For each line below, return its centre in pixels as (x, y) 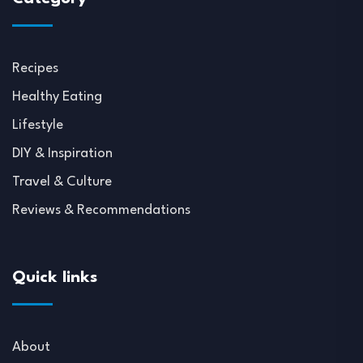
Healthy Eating (57, 97)
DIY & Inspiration (62, 154)
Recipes (35, 69)
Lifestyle (38, 126)
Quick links (55, 278)
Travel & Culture (62, 182)
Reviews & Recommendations (101, 211)
